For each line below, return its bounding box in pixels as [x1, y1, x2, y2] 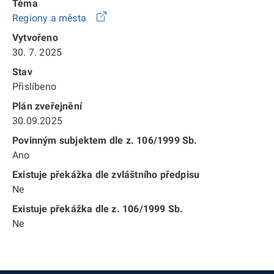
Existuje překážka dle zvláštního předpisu [12, 169, 200, 180]
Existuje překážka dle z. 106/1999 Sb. [12, 203, 183, 215]
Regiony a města [12, 12, 89, 24]
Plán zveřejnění [12, 100, 82, 112]
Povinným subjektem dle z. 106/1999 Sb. [12, 135, 198, 146]
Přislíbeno [12, 81, 56, 92]
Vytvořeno [12, 32, 58, 43]
